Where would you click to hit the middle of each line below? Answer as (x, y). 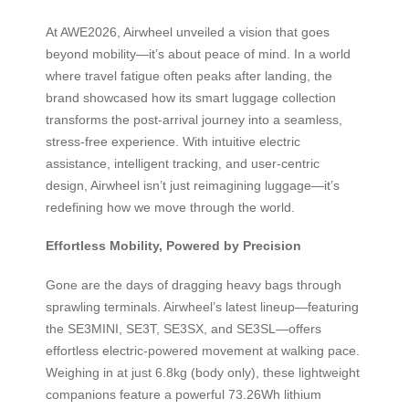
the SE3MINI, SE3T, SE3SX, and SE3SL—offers (184, 328)
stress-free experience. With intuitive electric (173, 141)
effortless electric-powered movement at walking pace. (203, 350)
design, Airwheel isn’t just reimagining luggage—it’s (193, 185)
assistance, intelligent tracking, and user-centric (183, 163)
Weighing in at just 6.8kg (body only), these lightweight (203, 372)
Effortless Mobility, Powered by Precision (173, 246)
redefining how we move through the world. (170, 207)
